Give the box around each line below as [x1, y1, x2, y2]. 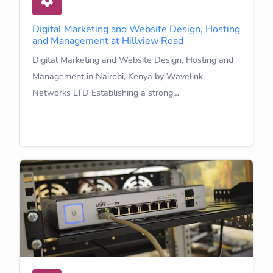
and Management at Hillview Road [32, 34, 183, 48]
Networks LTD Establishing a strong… [32, 86, 179, 99]
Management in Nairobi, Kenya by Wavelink [32, 69, 203, 82]
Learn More [43, 116, 88, 128]
